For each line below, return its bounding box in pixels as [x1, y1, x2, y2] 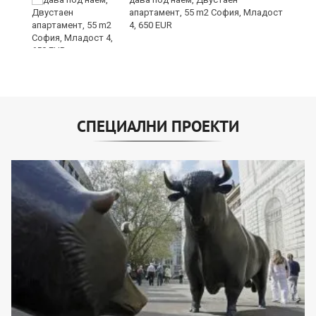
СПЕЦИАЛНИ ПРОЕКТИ [77, 116, 239, 137]
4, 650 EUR [129, 20, 172, 31]
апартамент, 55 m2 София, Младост [129, 7, 283, 18]
